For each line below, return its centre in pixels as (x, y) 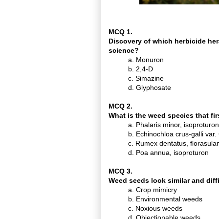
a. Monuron (146, 60)
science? (124, 50)
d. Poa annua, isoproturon (168, 153)
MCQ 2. (121, 106)
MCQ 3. (121, 171)
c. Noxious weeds (155, 208)
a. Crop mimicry (153, 190)
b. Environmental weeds (165, 199)
